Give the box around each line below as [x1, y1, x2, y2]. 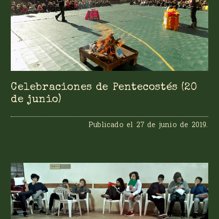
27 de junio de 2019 [136, 120, 207, 130]
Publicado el [88, 120, 136, 130]
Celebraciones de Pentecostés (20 [11, 82, 197, 93]
